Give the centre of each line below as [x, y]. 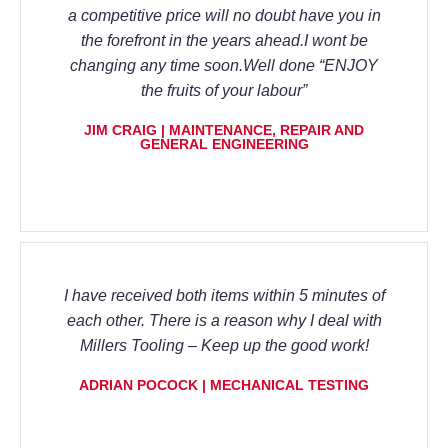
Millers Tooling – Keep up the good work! [224, 345]
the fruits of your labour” [224, 90]
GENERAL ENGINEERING [224, 143]
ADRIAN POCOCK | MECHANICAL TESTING [224, 384]
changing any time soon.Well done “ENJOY [224, 65]
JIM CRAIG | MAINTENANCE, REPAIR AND [224, 129]
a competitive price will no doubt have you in [224, 15]
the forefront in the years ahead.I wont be [224, 40]
